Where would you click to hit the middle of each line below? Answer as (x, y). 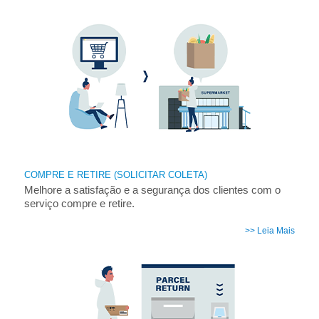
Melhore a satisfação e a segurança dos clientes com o (152, 190)
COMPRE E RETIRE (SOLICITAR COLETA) (115, 174)
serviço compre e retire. (79, 204)
